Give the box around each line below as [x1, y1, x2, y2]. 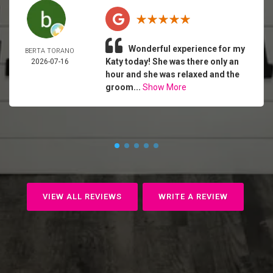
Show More [142, 82, 186, 92]
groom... [105, 82, 143, 92]
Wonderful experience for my [128, 44, 245, 54]
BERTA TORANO [25, 47, 74, 55]
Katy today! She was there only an [105, 57, 239, 66]
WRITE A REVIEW [158, 192, 228, 201]
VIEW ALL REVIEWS [42, 192, 122, 201]
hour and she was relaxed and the [105, 69, 239, 79]
